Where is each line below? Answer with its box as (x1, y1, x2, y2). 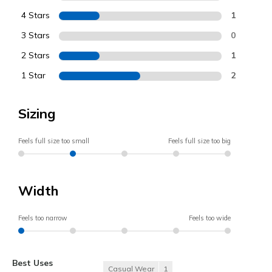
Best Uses (12, 257, 53, 268)
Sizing (18, 104, 55, 122)
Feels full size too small (18, 136, 89, 145)
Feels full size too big (168, 136, 231, 145)
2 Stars (21, 49, 50, 61)
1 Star (21, 69, 46, 81)
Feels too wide (189, 213, 231, 222)
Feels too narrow (18, 213, 67, 222)
